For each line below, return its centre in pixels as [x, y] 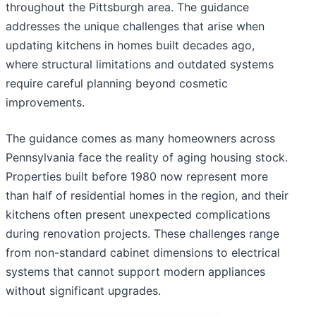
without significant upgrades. [83, 291]
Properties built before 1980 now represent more [137, 177]
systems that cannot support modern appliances [135, 272]
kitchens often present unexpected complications [138, 215]
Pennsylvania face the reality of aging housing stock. [147, 158]
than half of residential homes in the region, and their [147, 196]
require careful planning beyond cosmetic [117, 84]
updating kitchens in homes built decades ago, [130, 45]
